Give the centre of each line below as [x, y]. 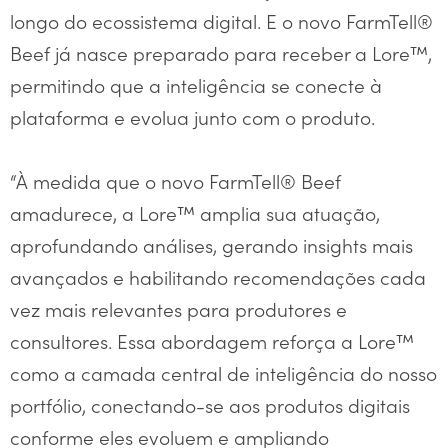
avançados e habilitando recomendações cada [218, 277]
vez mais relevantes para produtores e [178, 309]
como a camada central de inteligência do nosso [223, 373]
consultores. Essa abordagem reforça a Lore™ [212, 341]
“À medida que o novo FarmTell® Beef [175, 181]
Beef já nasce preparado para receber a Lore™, [221, 53]
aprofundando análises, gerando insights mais [211, 245]
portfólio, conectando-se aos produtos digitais [210, 405]
